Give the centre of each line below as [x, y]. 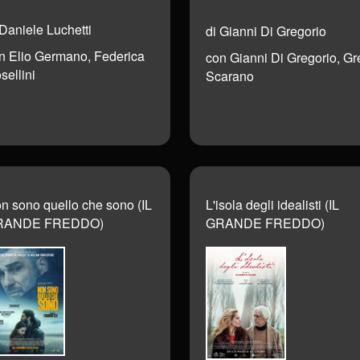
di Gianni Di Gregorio [266, 31]
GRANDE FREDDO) [265, 223]
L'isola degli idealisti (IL [272, 205]
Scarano [230, 76]
